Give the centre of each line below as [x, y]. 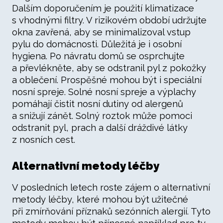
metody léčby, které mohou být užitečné [100, 199]
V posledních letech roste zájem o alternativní [111, 187]
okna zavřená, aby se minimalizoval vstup [101, 32]
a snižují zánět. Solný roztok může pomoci [102, 116]
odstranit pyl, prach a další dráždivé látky [100, 128]
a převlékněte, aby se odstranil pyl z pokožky [109, 68]
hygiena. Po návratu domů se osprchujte [98, 56]
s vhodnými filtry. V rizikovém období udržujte [109, 20]
